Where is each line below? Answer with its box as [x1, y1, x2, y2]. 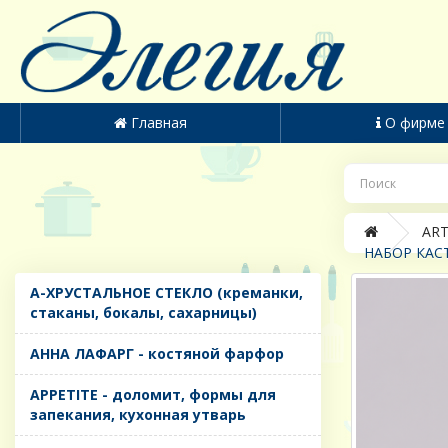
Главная [130, 113, 187, 133]
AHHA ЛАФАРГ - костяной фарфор [30, 344, 284, 364]
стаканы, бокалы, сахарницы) [30, 303, 257, 323]
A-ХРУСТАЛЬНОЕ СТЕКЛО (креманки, [30, 283, 303, 303]
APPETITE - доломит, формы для [30, 385, 276, 405]
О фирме [385, 113, 446, 133]
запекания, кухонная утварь [30, 405, 246, 425]
